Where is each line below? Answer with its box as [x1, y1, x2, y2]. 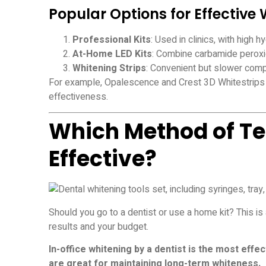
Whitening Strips [72, 61, 146, 76]
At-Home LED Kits [72, 47, 152, 62]
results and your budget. [49, 219, 148, 234]
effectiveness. [49, 90, 108, 104]
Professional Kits [72, 33, 151, 47]
